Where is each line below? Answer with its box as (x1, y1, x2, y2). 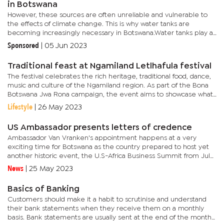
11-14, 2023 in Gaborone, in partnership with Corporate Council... (7, 162, 209, 168)
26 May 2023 (38, 104, 82, 111)
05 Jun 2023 (44, 42, 87, 49)
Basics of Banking (7, 185, 79, 193)
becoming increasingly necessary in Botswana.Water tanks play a (7, 30, 213, 36)
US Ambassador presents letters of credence (7, 124, 192, 132)
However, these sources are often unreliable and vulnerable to (7, 12, 207, 18)
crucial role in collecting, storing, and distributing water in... (7, 39, 193, 45)
